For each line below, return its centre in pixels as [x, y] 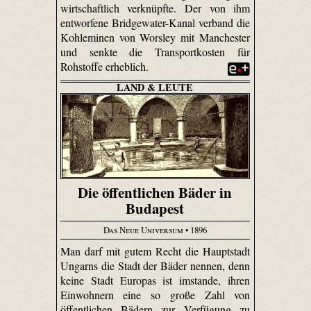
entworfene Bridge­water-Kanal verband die [155, 23]
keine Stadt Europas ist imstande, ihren [155, 280]
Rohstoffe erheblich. [106, 67]
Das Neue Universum [143, 230]
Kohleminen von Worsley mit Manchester [155, 37]
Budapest [155, 208]
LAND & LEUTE [155, 87]
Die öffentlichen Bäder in [155, 192]
